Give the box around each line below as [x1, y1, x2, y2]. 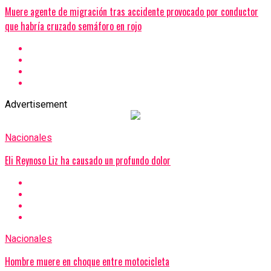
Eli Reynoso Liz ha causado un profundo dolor [5, 153, 171, 168]
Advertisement [5, 99, 67, 111]
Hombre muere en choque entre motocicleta [5, 254, 169, 269]
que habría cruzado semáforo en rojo [5, 19, 142, 34]
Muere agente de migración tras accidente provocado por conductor [5, 4, 258, 19]
